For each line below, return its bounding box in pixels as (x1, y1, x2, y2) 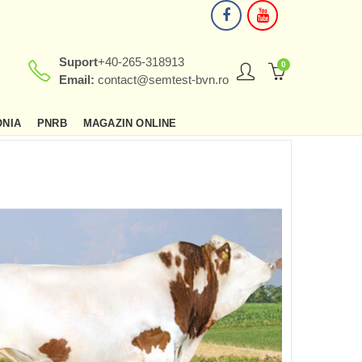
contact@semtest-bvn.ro (98, 73, 229, 86)
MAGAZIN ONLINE (82, 116, 177, 129)
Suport (59, 55, 98, 69)
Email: (59, 73, 98, 86)
